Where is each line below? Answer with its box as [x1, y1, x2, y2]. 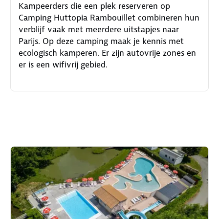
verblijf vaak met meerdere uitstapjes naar [19, 24, 179, 35]
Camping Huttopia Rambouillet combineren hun [19, 12, 200, 23]
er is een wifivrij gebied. [19, 59, 108, 70]
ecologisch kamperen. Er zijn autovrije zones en [19, 47, 197, 59]
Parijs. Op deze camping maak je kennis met [19, 36, 184, 47]
